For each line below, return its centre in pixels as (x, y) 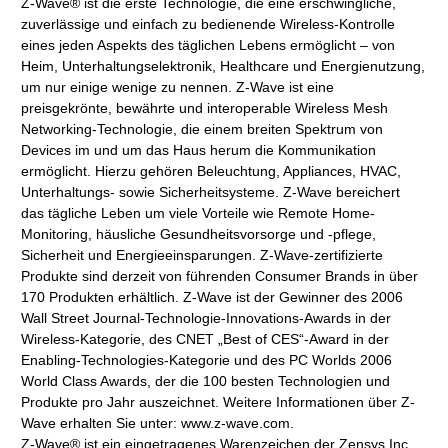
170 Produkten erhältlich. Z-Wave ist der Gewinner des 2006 (212, 297)
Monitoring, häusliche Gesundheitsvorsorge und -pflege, (199, 234)
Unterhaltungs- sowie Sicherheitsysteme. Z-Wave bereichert (211, 192)
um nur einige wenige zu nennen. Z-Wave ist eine (178, 87)
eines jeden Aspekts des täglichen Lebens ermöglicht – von (208, 45)
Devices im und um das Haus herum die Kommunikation (199, 150)
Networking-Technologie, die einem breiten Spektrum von (202, 129)
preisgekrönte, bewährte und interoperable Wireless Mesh (205, 108)
